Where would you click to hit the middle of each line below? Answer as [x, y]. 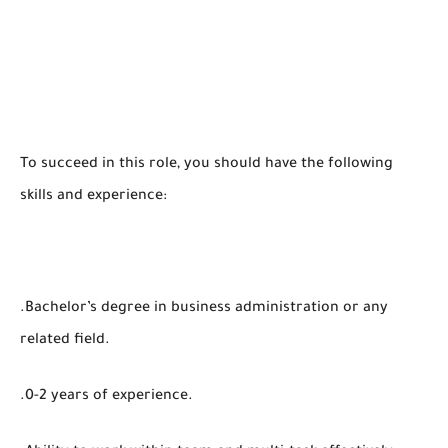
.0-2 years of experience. [108, 396]
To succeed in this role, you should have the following [206, 164]
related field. [67, 340]
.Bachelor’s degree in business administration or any [204, 308]
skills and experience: [95, 196]
